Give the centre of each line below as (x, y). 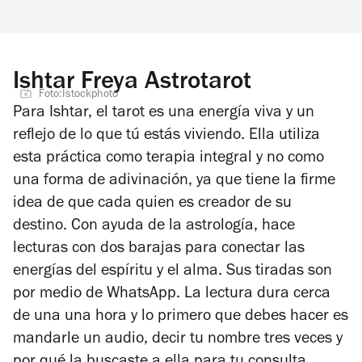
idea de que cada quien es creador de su (152, 204)
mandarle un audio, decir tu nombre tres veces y (178, 340)
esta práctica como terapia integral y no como (168, 159)
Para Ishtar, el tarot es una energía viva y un (164, 114)
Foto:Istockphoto (78, 95)
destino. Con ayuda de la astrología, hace (154, 227)
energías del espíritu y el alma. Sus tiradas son (173, 272)
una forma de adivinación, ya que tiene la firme (174, 181)
